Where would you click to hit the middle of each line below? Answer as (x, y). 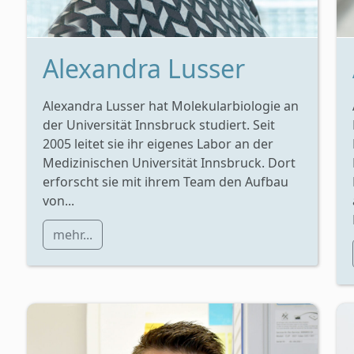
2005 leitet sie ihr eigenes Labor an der (158, 143)
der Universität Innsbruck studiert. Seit (159, 124)
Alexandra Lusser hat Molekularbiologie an (171, 105)
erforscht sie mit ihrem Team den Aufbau (166, 181)
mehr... (73, 234)
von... (58, 200)
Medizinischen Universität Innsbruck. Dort (169, 162)
